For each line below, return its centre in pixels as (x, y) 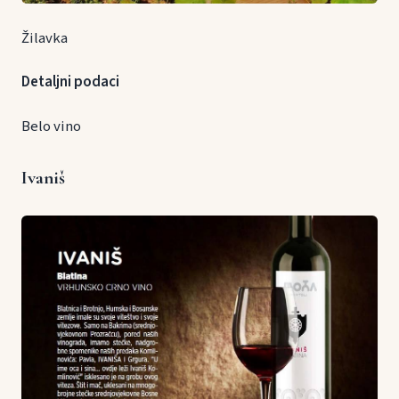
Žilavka (45, 39)
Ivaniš (43, 177)
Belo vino (51, 126)
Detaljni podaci (70, 82)
